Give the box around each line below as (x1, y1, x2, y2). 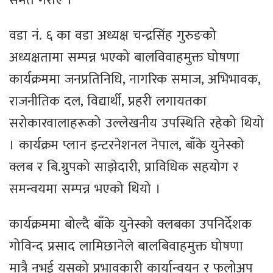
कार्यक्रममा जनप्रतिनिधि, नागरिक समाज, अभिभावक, (9, 68, 260, 91)
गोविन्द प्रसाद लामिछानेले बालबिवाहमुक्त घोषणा (9, 235, 243, 258)
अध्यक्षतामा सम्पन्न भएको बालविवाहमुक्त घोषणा (9, 46, 239, 69)
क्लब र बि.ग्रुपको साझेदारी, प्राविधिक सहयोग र (9, 156, 238, 179)
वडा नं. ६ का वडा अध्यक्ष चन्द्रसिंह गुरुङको (9, 24, 216, 48)
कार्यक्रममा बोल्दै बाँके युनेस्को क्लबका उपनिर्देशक (9, 213, 252, 236)
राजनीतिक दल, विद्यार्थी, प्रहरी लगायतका (9, 90, 207, 113)
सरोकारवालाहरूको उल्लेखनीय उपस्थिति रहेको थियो (9, 112, 264, 135)
